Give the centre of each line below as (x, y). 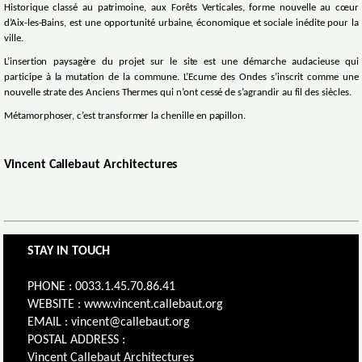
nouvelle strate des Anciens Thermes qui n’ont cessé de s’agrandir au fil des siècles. (178, 93)
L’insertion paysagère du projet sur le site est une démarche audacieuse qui (182, 63)
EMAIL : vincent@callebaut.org (109, 322)
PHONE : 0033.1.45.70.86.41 (102, 286)
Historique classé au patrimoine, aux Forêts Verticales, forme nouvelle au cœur (182, 8)
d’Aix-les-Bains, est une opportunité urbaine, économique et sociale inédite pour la (182, 24)
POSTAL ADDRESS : (77, 340)
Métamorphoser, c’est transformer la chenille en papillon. (125, 117)
